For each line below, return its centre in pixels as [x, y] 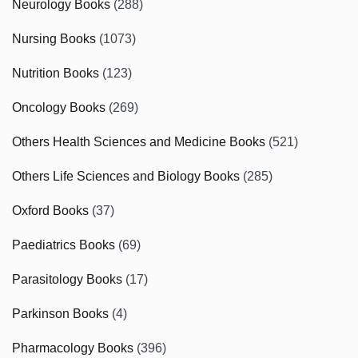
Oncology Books [59, 107]
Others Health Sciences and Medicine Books [139, 141]
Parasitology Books [67, 279]
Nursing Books [54, 38]
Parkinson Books [60, 313]
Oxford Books [50, 210]
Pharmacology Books [73, 348]
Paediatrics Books [64, 245]
